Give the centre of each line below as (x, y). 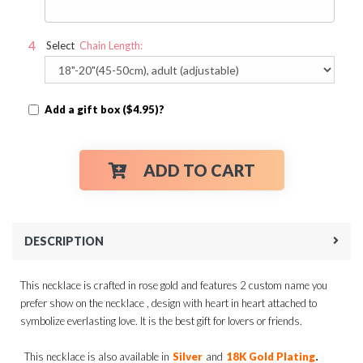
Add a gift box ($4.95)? (105, 109)
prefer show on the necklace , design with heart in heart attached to (169, 303)
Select (60, 45)
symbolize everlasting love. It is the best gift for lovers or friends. (161, 321)
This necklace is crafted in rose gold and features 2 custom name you (174, 285)
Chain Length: (111, 45)
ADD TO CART (199, 170)
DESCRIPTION (64, 241)
